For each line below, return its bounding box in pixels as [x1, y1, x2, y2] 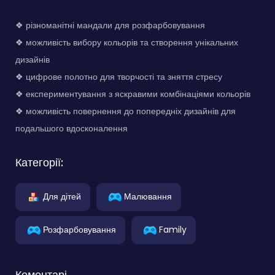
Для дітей [43, 190, 81, 203]
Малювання [124, 190, 172, 203]
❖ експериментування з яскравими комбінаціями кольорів [15, 87, 250, 100]
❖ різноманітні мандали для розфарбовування [15, 18, 205, 31]
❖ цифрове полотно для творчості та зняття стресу [15, 70, 222, 83]
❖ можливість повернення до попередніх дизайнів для [15, 104, 236, 117]
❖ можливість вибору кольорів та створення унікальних [15, 36, 238, 48]
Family [159, 223, 187, 236]
